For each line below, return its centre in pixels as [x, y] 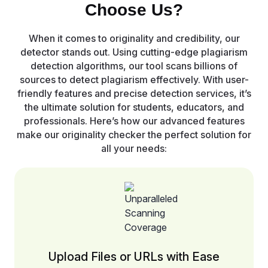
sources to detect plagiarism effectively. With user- [134, 80]
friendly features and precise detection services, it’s [134, 94]
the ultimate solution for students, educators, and [134, 107]
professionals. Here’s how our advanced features [134, 121]
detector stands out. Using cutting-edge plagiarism [134, 52]
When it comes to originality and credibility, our [134, 39]
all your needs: [134, 149]
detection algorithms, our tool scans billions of [134, 66]
